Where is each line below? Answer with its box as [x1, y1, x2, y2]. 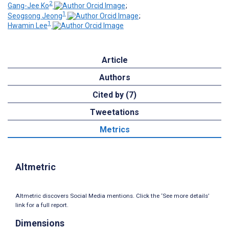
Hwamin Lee [8, 21, 48, 30]
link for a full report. [15, 201, 68, 209]
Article [101, 55, 128, 65]
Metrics [99, 125, 130, 135]
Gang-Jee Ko [8, 1, 49, 10]
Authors [99, 73, 130, 83]
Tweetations [90, 107, 139, 118]
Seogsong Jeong [8, 11, 62, 20]
